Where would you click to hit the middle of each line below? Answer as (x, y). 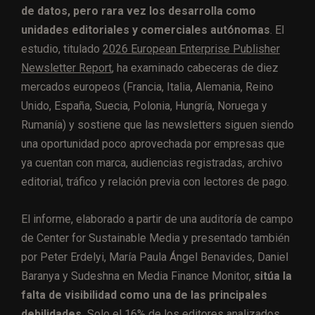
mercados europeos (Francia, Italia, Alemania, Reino (147, 87)
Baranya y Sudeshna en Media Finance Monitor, (137, 276)
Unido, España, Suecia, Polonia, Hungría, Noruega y (144, 106)
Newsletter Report (66, 68)
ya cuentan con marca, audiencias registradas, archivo (152, 163)
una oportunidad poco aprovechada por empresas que (153, 144)
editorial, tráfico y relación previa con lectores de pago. (155, 182)
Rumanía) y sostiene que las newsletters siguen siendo (157, 125)
